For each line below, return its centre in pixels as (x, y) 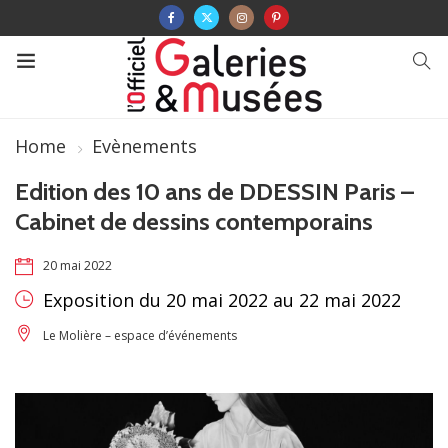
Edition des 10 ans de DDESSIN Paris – (214, 191)
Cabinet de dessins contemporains (194, 221)
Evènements (144, 146)
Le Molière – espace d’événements (140, 336)
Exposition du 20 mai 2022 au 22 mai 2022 (219, 300)
